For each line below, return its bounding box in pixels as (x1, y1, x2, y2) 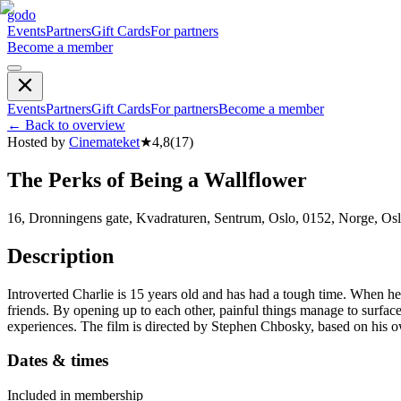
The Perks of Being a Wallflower (7, 167, 307, 192)
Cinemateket (69, 134, 140, 149)
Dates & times (7, 351, 108, 371)
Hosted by (7, 134, 65, 149)
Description (7, 243, 114, 268)
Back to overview (25, 117, 125, 132)
